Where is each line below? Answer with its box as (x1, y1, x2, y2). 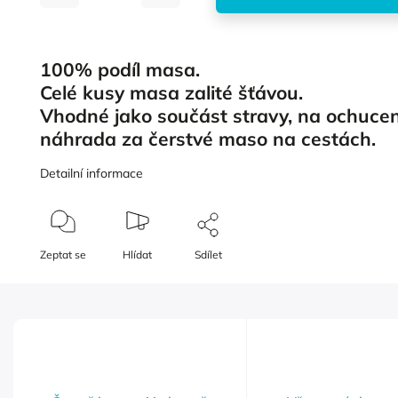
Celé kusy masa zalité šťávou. (40, 80, 309, 104)
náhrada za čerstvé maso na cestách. (40, 126, 377, 150)
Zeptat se (40, 247, 87, 261)
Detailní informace (40, 164, 144, 181)
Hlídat (123, 247, 153, 261)
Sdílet (195, 247, 223, 261)
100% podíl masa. (40, 57, 206, 81)
